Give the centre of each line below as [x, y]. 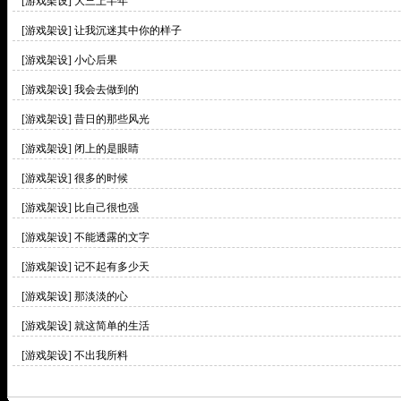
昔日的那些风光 [112, 119]
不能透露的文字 [112, 237]
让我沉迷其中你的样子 [128, 30]
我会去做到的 [107, 90]
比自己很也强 [107, 208]
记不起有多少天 [112, 267]
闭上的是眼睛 [107, 149]
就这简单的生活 [112, 326]
